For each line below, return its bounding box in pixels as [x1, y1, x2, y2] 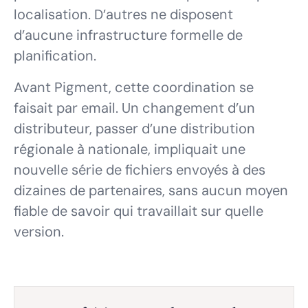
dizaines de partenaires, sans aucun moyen [14, 181, 288, 200]
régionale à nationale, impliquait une [14, 140, 245, 159]
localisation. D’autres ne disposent [14, 5, 233, 24]
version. [14, 223, 64, 241]
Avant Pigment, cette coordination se [14, 78, 254, 97]
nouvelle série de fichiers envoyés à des [14, 161, 265, 179]
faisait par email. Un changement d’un [14, 99, 255, 118]
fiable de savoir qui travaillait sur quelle [14, 202, 263, 221]
